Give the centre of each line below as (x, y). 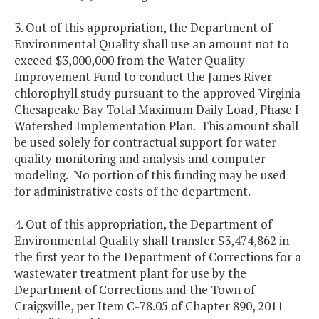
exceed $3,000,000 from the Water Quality (130, 61)
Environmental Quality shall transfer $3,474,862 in (152, 241)
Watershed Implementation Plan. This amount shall (156, 126)
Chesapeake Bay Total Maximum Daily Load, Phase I (157, 110)
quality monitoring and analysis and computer (140, 159)
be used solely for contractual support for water (145, 142)
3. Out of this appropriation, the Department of (143, 28)
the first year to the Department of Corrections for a (158, 257)
